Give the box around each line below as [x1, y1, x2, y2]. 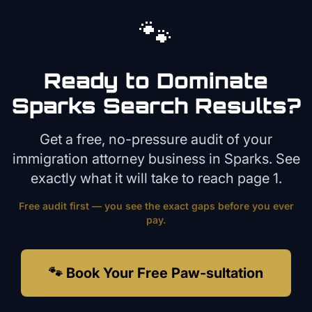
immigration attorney [12, 150, 145, 167]
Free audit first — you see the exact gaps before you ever [18, 200, 294, 212]
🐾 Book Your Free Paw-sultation [49, 265, 263, 281]
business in [144, 150, 224, 167]
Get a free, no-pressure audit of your [40, 131, 272, 148]
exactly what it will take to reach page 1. [30, 170, 282, 187]
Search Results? [95, 93, 301, 118]
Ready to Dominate [44, 68, 268, 93]
